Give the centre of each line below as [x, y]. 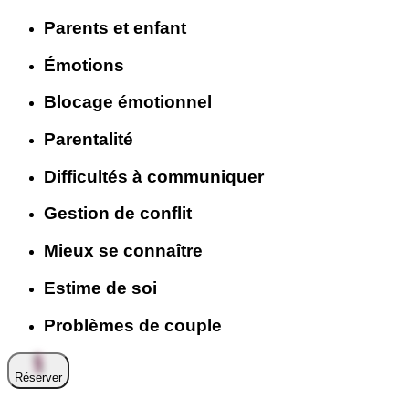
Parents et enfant [115, 27]
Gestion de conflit [118, 214]
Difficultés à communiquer [154, 176]
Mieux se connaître [123, 251]
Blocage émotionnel [128, 102]
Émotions [84, 65]
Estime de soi [100, 288]
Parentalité [89, 139]
